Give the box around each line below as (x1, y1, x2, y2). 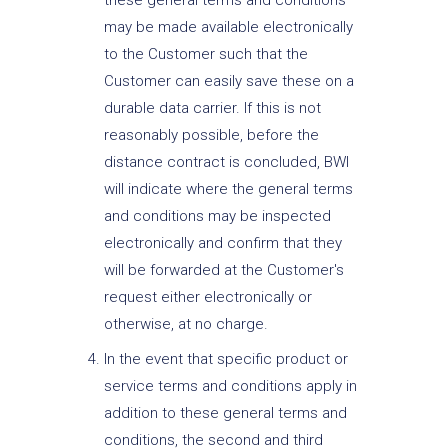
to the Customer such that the (103, 45, 308, 64)
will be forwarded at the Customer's (103, 261, 344, 280)
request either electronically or (103, 288, 312, 307)
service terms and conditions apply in (103, 376, 357, 395)
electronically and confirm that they (103, 234, 342, 253)
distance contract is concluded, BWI (103, 153, 349, 172)
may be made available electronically (103, 18, 353, 37)
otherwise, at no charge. (103, 315, 268, 334)
